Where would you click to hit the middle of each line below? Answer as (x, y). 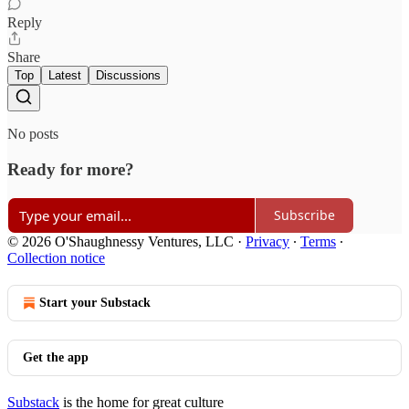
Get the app (56, 357)
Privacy (267, 241)
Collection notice (56, 257)
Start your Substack (95, 302)
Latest (65, 76)
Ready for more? (71, 170)
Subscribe (304, 215)
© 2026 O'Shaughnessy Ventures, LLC (121, 241)
